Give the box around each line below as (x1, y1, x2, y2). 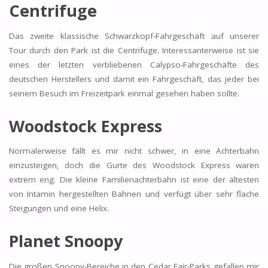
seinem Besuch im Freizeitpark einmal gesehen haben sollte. (8, 87, 239, 99)
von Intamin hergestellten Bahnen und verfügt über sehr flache (8, 188, 260, 200)
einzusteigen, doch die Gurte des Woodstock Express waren (8, 160, 260, 171)
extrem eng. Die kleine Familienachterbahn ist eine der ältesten (8, 174, 260, 185)
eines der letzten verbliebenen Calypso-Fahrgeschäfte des (8, 59, 260, 70)
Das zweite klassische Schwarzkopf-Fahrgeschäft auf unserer (8, 30, 260, 41)
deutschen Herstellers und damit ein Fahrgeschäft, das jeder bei (8, 73, 260, 84)
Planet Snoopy (8, 230, 123, 252)
